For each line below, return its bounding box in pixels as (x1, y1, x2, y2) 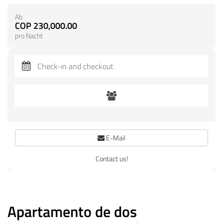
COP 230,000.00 (15, 19, 77, 32)
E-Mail (105, 132, 125, 143)
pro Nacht (15, 31, 43, 41)
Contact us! (95, 153, 128, 164)
